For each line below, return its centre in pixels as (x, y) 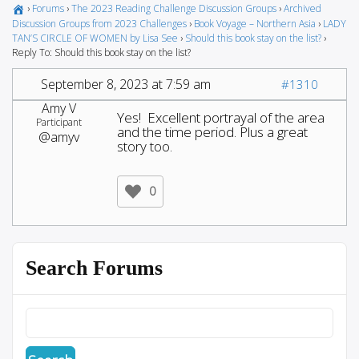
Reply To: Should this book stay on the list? (101, 52)
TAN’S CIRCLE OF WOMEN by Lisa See (95, 38)
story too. (145, 146)
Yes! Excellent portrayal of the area (221, 117)
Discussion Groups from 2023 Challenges (99, 23)
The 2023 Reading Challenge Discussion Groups (174, 8)
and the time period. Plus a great (212, 131)
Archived (303, 8)
